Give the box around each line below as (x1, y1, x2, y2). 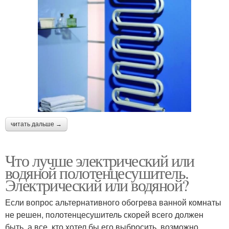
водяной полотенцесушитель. (5, 162, 189, 184)
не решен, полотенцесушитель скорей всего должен (5, 209, 203, 221)
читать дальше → (11, 121, 62, 128)
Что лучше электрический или (5, 149, 194, 172)
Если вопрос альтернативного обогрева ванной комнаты (5, 196, 221, 209)
